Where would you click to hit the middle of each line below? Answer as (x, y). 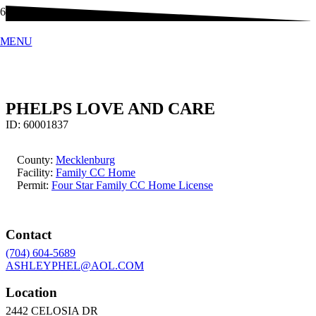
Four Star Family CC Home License (132, 185)
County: (36, 159)
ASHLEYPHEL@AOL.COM (75, 265)
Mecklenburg (85, 159)
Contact (29, 234)
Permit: (34, 185)
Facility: (36, 172)
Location (31, 293)
